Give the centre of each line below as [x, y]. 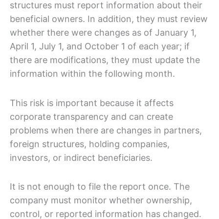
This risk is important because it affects [92, 103]
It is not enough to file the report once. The [100, 187]
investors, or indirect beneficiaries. [81, 157]
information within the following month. [92, 74]
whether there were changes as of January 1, [103, 33]
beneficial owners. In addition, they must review [109, 19]
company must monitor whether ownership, [101, 200]
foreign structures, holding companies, [90, 144]
